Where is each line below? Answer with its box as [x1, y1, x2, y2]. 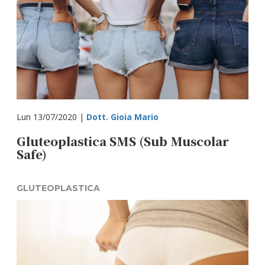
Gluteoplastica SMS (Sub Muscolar [17, 132, 230, 150]
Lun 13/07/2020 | [17, 111, 87, 122]
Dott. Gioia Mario [86, 111, 159, 122]
